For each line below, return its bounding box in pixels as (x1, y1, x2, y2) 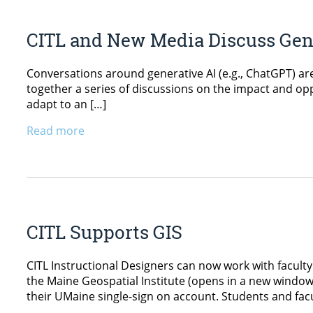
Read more (27, 123, 85, 139)
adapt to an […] (27, 96, 106, 112)
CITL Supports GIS (27, 219, 182, 244)
